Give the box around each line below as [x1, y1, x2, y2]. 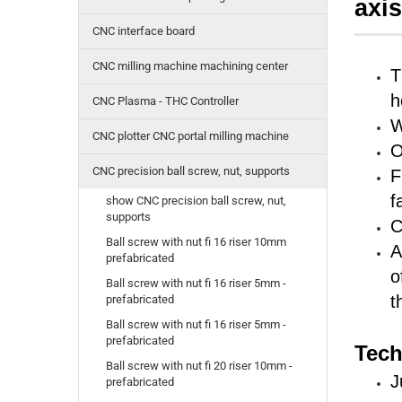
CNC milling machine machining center [92, 59, 288, 74]
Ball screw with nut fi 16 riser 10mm [106, 235, 286, 249]
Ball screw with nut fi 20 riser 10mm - [106, 359, 293, 373]
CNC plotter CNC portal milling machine [92, 129, 289, 144]
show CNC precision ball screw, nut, [106, 194, 286, 208]
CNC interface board [92, 24, 195, 39]
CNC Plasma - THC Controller [92, 94, 239, 109]
